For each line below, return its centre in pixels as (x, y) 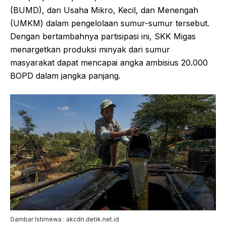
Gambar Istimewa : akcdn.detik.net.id (65, 219)
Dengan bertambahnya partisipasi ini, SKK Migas (103, 36)
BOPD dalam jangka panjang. (65, 75)
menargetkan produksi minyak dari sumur (90, 49)
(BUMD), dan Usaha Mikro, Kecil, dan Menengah (104, 10)
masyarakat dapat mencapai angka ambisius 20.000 (109, 62)
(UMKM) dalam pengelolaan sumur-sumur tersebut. (110, 23)
